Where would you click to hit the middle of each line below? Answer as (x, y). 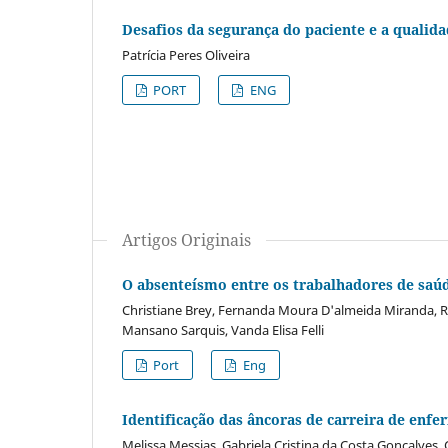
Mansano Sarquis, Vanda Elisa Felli (223, 329)
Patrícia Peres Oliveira (186, 54)
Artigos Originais (186, 239)
